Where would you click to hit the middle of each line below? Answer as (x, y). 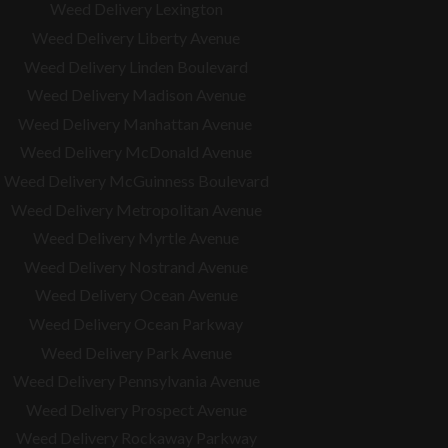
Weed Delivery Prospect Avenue (136, 409)
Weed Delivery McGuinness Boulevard (136, 180)
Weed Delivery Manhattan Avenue (136, 123)
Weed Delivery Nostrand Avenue (136, 266)
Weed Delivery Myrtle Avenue (136, 238)
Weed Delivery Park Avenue (136, 352)
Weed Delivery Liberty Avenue (136, 37)
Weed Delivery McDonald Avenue (136, 152)
